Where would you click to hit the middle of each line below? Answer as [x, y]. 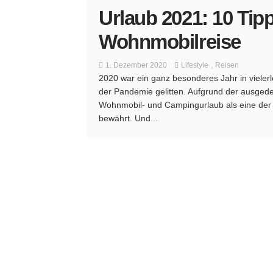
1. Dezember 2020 [136, 66]
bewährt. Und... [128, 119]
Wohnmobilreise [170, 42]
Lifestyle [195, 66]
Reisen [227, 66]
